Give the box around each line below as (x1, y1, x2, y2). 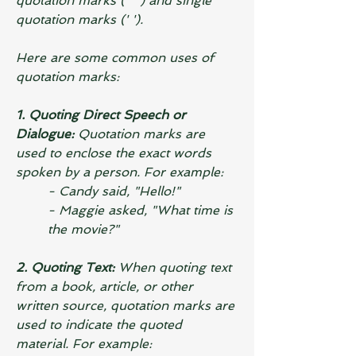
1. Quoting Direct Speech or (16, 107, 190, 122)
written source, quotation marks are (16, 298, 238, 313)
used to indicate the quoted (16, 317, 186, 332)
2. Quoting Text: (16, 260, 114, 275)
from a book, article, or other (16, 279, 197, 294)
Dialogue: (16, 126, 78, 141)
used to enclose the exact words (16, 145, 215, 161)
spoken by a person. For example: (16, 164, 223, 180)
